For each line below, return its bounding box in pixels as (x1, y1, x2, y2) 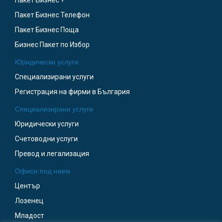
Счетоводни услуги (15, 135, 78, 143)
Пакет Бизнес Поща (15, 26, 79, 34)
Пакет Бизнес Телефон (15, 11, 90, 19)
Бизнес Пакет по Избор (15, 41, 90, 49)
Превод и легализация (15, 150, 89, 158)
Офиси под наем (15, 167, 70, 175)
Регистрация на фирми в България (15, 88, 130, 96)
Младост (15, 212, 44, 220)
